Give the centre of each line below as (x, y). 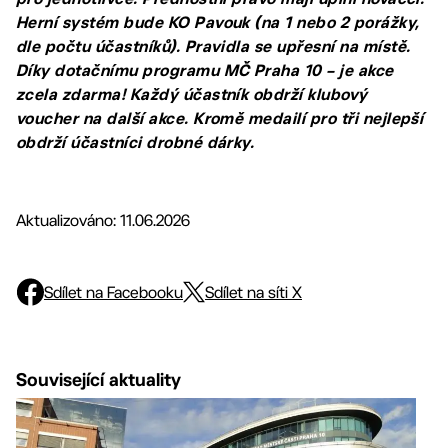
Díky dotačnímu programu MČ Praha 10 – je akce (205, 70)
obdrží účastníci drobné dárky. (135, 142)
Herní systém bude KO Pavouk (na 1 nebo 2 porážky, (218, 22)
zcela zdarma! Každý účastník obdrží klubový (192, 94)
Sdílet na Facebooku (113, 292)
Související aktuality (98, 379)
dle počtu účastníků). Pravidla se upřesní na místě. (213, 46)
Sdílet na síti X (253, 292)
